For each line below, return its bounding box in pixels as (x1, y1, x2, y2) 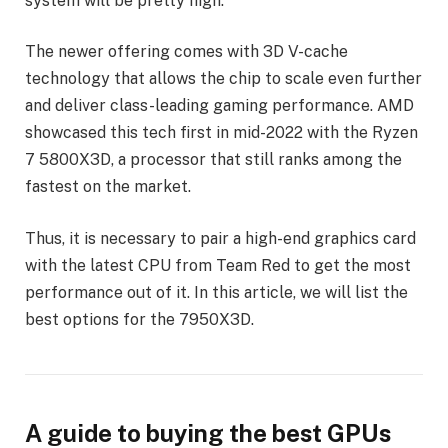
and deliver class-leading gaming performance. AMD (25, 96, 414, 116)
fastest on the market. (25, 177, 191, 197)
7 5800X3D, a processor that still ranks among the (25, 150, 402, 170)
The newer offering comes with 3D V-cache (25, 42, 348, 62)
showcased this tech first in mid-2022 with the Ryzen (25, 123, 418, 143)
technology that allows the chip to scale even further (25, 69, 422, 89)
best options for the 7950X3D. (25, 309, 254, 329)
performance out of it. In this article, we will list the (25, 282, 408, 302)
